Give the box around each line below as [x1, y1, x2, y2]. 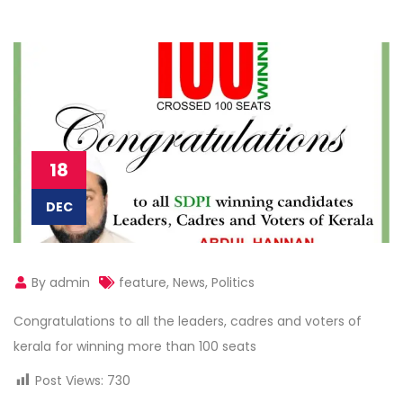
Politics [211, 273, 255, 291]
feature [119, 273, 166, 291]
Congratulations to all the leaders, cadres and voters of [13, 311, 362, 330]
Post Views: [35, 371, 103, 390]
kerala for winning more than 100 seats [13, 336, 256, 355]
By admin [28, 273, 90, 291]
